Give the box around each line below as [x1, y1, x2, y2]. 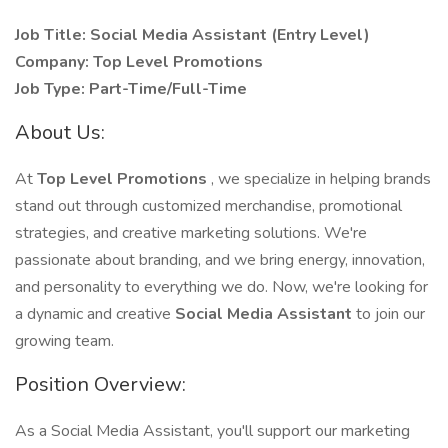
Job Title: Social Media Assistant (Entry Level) [15, 24, 370, 46]
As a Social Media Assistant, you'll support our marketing [15, 420, 410, 442]
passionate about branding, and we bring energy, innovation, [15, 249, 425, 271]
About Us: [15, 119, 105, 146]
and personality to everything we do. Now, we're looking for [15, 276, 428, 298]
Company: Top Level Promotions [15, 51, 263, 73]
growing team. [15, 330, 114, 352]
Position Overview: [15, 371, 186, 398]
